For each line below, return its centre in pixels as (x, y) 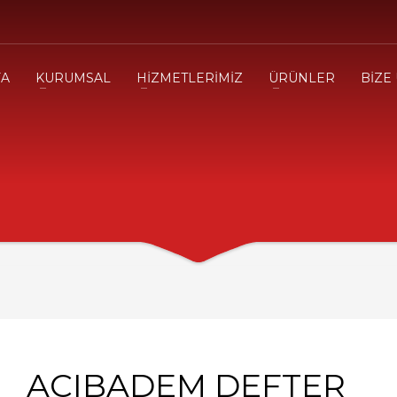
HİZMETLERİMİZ (190, 78)
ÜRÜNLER (302, 78)
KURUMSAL (73, 78)
